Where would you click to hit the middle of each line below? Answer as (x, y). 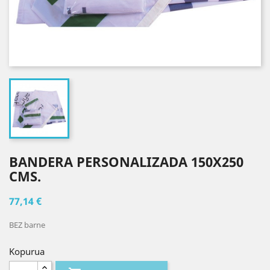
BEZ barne (27, 225)
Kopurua (27, 251)
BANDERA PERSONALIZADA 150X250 (126, 162)
